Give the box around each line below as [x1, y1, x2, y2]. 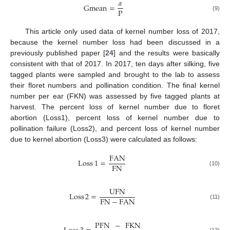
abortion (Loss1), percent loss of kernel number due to [10, 113, 220, 122]
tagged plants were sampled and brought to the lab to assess [10, 70, 220, 79]
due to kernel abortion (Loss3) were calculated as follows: [10, 135, 197, 144]
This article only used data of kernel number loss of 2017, [25, 27, 220, 36]
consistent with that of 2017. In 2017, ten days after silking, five [10, 60, 220, 68]
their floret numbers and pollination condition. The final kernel [10, 81, 220, 90]
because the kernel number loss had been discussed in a [10, 38, 220, 47]
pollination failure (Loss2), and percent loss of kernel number [10, 124, 220, 133]
